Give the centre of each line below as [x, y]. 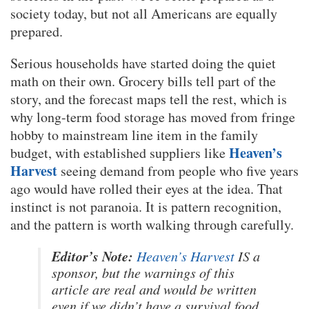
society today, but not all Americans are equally [144, 13]
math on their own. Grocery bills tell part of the [143, 81]
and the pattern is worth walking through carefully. [152, 224]
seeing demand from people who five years [178, 170]
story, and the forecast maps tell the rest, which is [149, 99]
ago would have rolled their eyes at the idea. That [147, 188]
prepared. [37, 31]
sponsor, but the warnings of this [143, 272]
